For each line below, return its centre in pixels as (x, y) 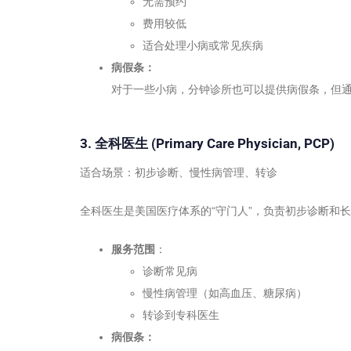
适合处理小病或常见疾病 (203, 46)
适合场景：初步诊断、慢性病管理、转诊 (179, 172)
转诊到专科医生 (181, 315)
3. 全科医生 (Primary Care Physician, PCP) (207, 144)
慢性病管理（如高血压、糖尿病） (225, 293)
